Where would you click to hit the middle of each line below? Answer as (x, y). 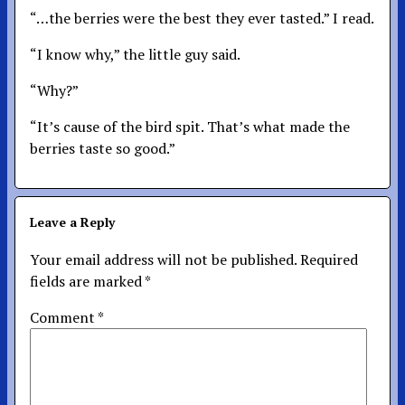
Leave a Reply (72, 221)
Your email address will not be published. (163, 259)
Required (329, 259)
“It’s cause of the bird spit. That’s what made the (190, 126)
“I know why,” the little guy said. (135, 54)
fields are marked (87, 281)
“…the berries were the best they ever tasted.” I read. (202, 18)
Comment (64, 317)
